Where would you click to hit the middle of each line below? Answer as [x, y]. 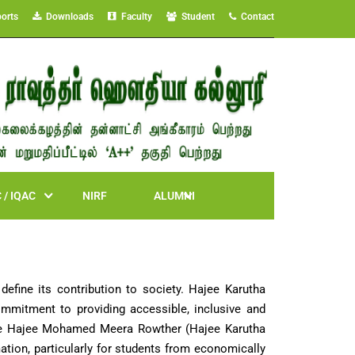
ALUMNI [174, 196]
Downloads [67, 17]
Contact [255, 17]
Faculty [134, 17]
